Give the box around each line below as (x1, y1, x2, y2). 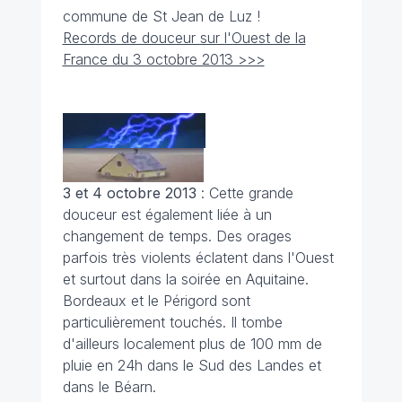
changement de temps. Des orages (62, 227, 292, 245)
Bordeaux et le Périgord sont (62, 292, 250, 310)
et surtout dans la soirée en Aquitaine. (62, 270, 309, 288)
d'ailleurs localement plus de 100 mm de (62, 335, 322, 353)
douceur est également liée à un (62, 205, 272, 223)
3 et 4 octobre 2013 (62, 184, 201, 202)
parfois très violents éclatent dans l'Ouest (62, 249, 334, 267)
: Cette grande (200, 184, 293, 202)
